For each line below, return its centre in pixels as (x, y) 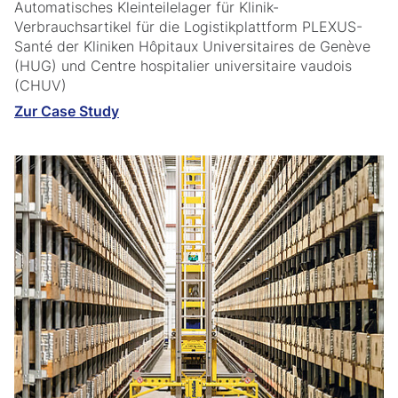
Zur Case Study (67, 111)
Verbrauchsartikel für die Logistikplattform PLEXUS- (188, 27)
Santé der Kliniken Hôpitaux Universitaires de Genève (192, 47)
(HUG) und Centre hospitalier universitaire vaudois (183, 66)
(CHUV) (40, 86)
